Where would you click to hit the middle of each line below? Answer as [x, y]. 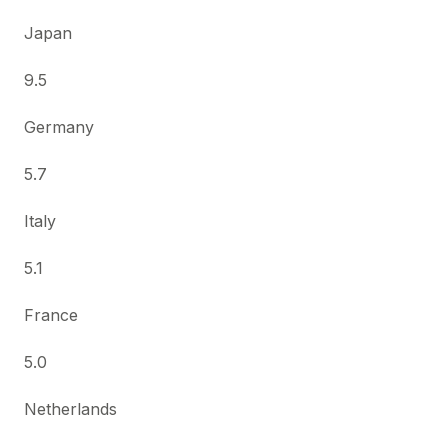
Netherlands [70, 409]
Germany [59, 127]
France [51, 315]
